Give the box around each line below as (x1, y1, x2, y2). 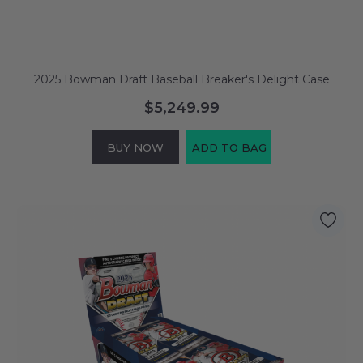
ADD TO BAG (191, 140, 267, 154)
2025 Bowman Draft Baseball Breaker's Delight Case (33, 71, 330, 87)
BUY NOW (107, 140, 164, 154)
